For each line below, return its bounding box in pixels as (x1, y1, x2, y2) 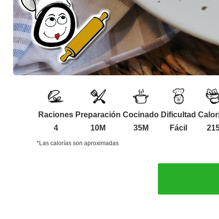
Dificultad (161, 110, 196, 119)
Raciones (38, 110, 73, 119)
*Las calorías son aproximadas (37, 139, 119, 147)
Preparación (75, 110, 121, 119)
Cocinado (123, 110, 159, 119)
